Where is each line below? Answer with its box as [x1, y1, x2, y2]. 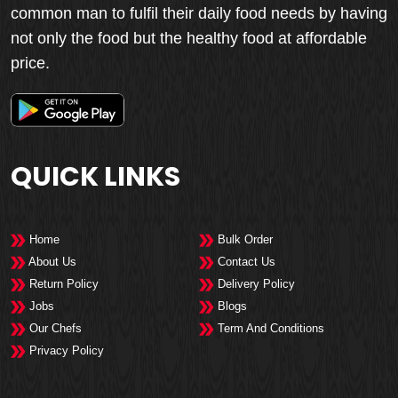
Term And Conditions [214, 322, 324, 336]
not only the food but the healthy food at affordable [11, 28, 367, 47]
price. [11, 53, 50, 72]
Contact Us [214, 255, 275, 269]
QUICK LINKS [11, 158, 180, 196]
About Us [26, 255, 76, 269]
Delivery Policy [214, 277, 295, 291]
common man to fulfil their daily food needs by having [11, 4, 387, 22]
